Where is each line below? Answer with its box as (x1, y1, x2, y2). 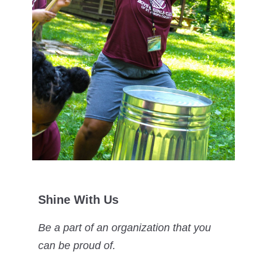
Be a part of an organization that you (38, 222, 211, 234)
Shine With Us (38, 193, 119, 206)
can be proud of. (38, 240, 116, 252)
